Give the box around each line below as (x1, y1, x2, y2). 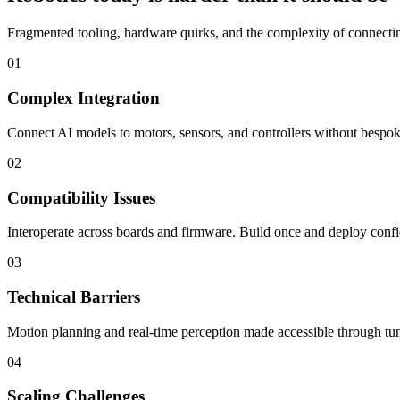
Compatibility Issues (7, 187, 155, 207)
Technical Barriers (7, 287, 140, 306)
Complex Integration (7, 88, 160, 108)
